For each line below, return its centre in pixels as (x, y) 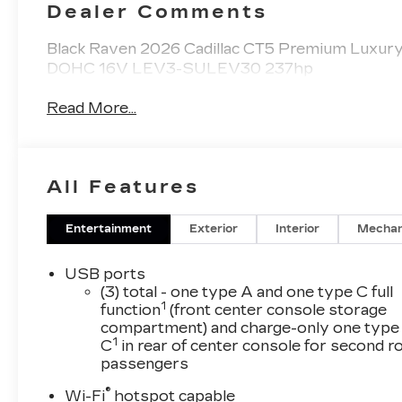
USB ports (105, 274)
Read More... (92, 109)
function (131, 310)
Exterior (214, 228)
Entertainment (109, 228)
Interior (298, 228)
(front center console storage (277, 310)
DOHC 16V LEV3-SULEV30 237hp (180, 68)
